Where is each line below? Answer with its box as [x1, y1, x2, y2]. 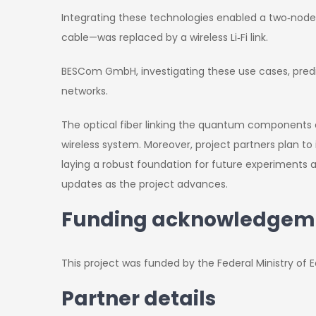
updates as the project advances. [61, 177, 228, 192]
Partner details [61, 285, 216, 313]
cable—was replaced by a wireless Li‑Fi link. [61, 30, 268, 45]
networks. [61, 84, 108, 99]
